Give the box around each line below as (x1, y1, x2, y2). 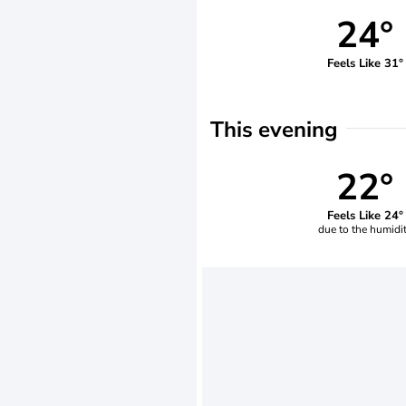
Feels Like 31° (326, 54, 403, 72)
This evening (210, 115, 338, 144)
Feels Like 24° (326, 207, 403, 224)
